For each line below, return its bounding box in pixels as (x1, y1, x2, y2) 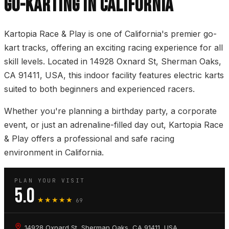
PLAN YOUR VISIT (14, 177, 85, 185)
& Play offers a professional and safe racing (4, 133, 174, 144)
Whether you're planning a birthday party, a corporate (4, 106, 217, 117)
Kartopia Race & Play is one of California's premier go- (4, 29, 217, 39)
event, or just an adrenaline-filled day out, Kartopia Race (4, 120, 223, 130)
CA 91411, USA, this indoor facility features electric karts (4, 70, 224, 81)
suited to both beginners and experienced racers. (4, 84, 195, 95)
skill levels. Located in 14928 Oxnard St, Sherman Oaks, (4, 56, 221, 67)
